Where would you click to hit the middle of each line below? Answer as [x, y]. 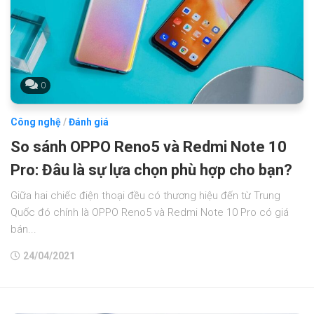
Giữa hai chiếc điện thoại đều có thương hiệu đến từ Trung [145, 195]
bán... [23, 229]
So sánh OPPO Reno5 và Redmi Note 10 [149, 146]
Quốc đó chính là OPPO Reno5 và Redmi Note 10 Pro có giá [150, 212]
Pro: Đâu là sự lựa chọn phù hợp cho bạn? [151, 170]
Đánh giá [89, 122]
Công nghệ [36, 122]
